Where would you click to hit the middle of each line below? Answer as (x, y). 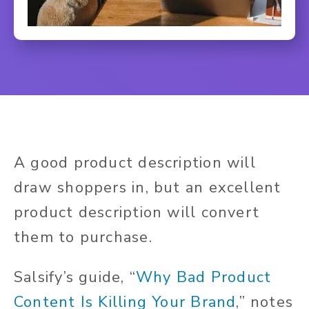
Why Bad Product (203, 278)
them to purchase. (83, 238)
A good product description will (135, 163)
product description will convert (137, 213)
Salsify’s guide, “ (75, 278)
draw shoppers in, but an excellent (148, 188)
